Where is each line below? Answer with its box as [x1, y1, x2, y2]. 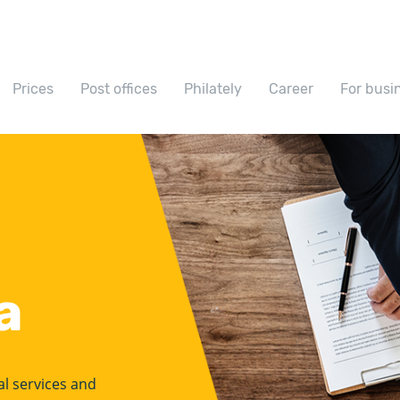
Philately [184, 79, 242, 97]
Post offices [80, 79, 157, 97]
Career [269, 79, 313, 97]
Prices [12, 79, 54, 97]
